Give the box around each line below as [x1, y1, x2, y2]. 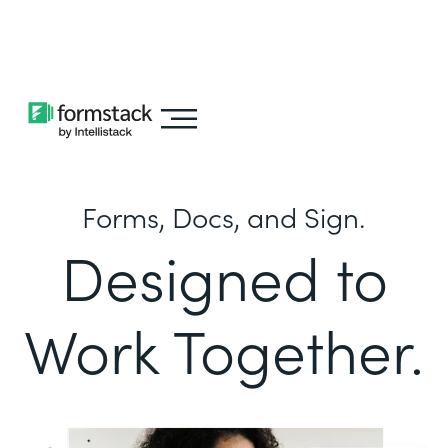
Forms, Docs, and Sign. [82, 196, 366, 236]
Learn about [54, 12, 163, 34]
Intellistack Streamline [5, 39, 190, 61]
